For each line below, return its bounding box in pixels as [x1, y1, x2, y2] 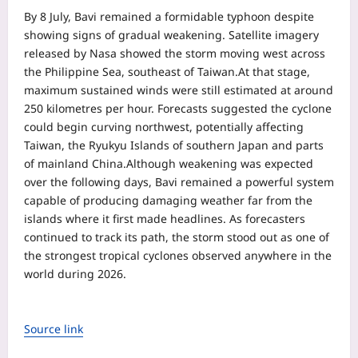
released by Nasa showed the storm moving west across [24, 45, 325, 61]
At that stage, [238, 63, 310, 79]
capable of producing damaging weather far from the [24, 192, 312, 208]
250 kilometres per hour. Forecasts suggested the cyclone [24, 100, 332, 116]
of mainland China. [24, 155, 126, 171]
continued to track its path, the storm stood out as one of [24, 229, 329, 245]
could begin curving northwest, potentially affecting [24, 118, 304, 134]
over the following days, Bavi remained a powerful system [24, 173, 334, 189]
